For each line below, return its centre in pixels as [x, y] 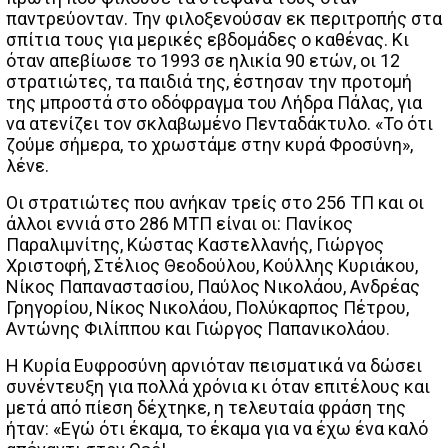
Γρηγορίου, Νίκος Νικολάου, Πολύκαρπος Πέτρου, [207, 308]
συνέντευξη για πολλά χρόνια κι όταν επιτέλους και [218, 387]
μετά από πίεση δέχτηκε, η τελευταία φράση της [206, 408]
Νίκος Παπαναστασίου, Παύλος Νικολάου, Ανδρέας [213, 287]
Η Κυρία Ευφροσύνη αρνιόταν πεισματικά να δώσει [214, 366]
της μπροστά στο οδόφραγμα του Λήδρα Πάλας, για [214, 103]
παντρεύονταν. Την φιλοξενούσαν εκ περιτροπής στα [224, 19]
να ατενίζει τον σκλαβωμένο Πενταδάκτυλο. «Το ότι [219, 124]
